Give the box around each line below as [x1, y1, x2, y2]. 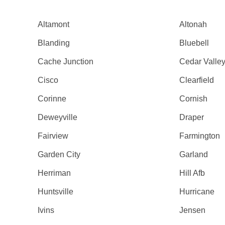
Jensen [179, 206, 205, 214]
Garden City [38, 150, 81, 159]
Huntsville [38, 187, 74, 196]
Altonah [179, 20, 207, 29]
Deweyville [38, 113, 78, 122]
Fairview [38, 132, 69, 140]
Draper [179, 113, 204, 122]
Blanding [38, 39, 70, 47]
